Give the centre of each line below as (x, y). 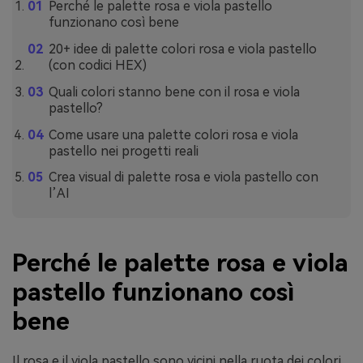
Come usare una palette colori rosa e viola (173, 135)
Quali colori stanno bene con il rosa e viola (174, 92)
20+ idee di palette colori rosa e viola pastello (182, 49)
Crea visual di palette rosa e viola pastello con (183, 177)
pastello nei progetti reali (123, 151)
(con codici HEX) (97, 66)
